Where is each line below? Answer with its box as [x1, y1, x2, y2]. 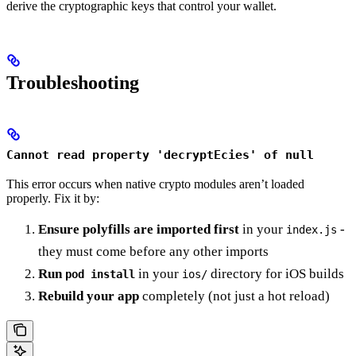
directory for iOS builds [207, 266, 344, 282]
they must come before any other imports [38, 244, 269, 260]
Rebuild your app [38, 288, 139, 304]
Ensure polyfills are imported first [38, 222, 239, 238]
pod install [65, 268, 135, 281]
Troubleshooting [6, 72, 139, 93]
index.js [286, 223, 337, 237]
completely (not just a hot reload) [139, 288, 330, 304]
